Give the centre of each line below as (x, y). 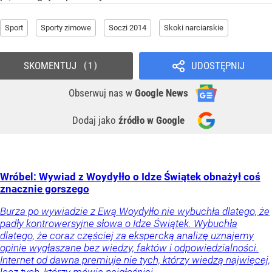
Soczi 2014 (127, 27)
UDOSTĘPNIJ (218, 65)
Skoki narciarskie (194, 27)
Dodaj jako (95, 120)
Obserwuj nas (97, 93)
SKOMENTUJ (50, 65)
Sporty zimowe (66, 27)
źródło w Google (151, 120)
